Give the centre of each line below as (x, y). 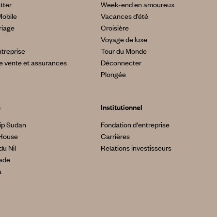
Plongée (113, 74)
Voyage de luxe (124, 39)
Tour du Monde (124, 51)
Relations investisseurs (136, 147)
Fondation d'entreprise (135, 124)
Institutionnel (121, 107)
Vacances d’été (124, 16)
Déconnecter (121, 62)
